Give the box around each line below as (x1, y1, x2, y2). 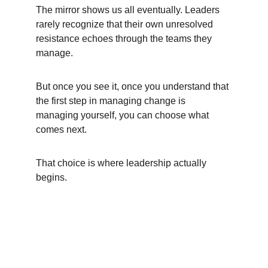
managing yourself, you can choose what (36, 110, 211, 120)
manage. (36, 48, 73, 58)
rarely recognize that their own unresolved (36, 19, 215, 29)
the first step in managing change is (36, 96, 188, 106)
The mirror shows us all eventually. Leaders (36, 5, 222, 15)
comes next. (36, 124, 87, 135)
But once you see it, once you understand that (36, 81, 231, 92)
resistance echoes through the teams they (36, 33, 214, 44)
